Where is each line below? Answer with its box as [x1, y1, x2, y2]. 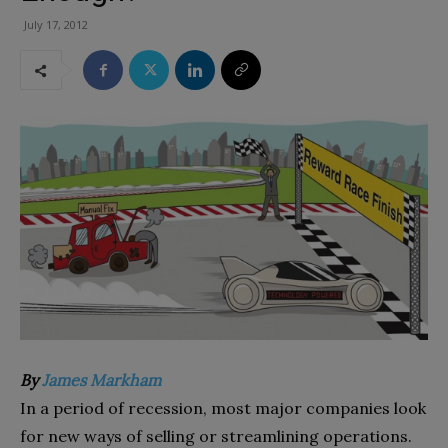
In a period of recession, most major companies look [20, 397, 426, 418]
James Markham [42, 369, 161, 390]
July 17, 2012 [24, 17, 88, 32]
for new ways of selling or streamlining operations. [20, 425, 412, 446]
